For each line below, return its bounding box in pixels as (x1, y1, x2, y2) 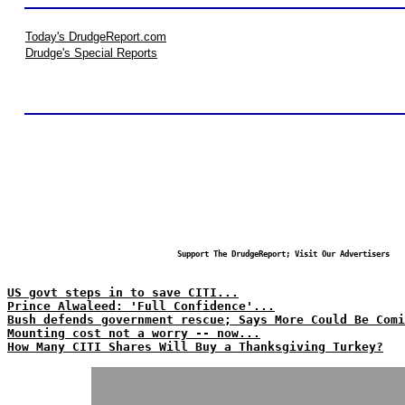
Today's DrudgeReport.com (25, 30, 166, 43)
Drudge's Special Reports (25, 46, 157, 60)
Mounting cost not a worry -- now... (7, 326, 260, 340)
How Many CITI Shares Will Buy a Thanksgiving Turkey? (7, 340, 383, 353)
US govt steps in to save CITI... (7, 286, 239, 299)
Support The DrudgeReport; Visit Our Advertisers (176, 250, 390, 259)
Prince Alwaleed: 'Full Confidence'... (7, 299, 275, 313)
